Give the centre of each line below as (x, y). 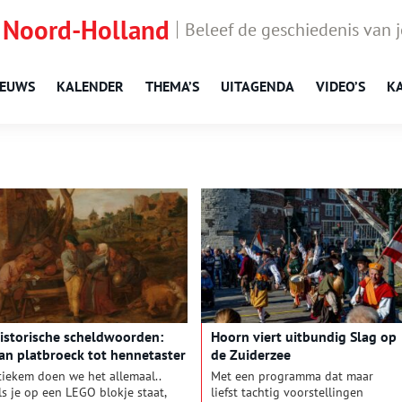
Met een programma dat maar (292, 376)
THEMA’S (172, 86)
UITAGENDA (258, 86)
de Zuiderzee (250, 355)
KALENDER (90, 86)
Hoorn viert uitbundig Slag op (303, 337)
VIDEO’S (341, 86)
